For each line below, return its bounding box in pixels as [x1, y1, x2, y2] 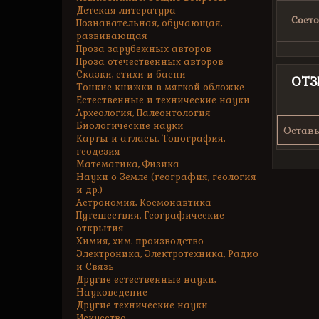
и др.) [76, 184, 103, 196]
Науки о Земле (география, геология [76, 171, 256, 183]
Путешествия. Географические [76, 209, 224, 221]
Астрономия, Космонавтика [76, 197, 211, 209]
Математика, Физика [76, 158, 179, 170]
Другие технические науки [76, 299, 208, 311]
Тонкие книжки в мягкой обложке [76, 81, 244, 93]
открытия [76, 222, 124, 234]
